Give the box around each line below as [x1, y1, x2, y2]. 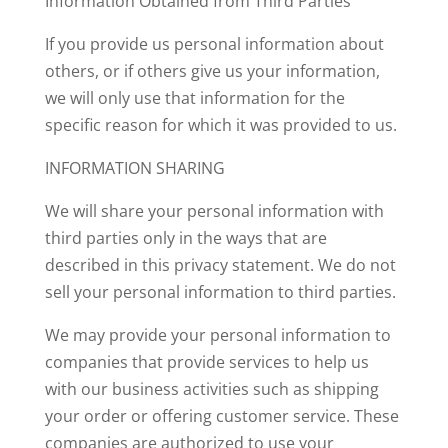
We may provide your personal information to [44, 324, 391, 346]
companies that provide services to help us [44, 351, 369, 373]
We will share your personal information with [44, 200, 384, 222]
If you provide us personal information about [44, 33, 384, 55]
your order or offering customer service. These [44, 405, 399, 427]
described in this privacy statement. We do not [44, 254, 396, 276]
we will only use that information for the [44, 87, 345, 109]
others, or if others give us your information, [44, 60, 380, 82]
